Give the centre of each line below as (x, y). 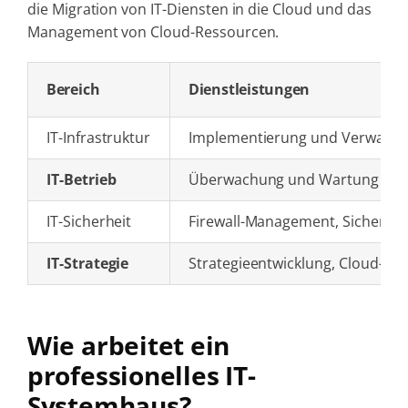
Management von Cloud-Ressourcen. (153, 31)
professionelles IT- (141, 375)
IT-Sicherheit (89, 221)
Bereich (73, 89)
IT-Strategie (87, 263)
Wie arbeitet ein (128, 345)
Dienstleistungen (249, 89)
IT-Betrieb (81, 179)
